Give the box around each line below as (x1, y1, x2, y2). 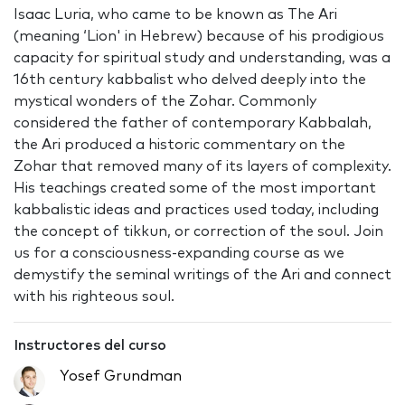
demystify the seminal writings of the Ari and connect (14, 268, 391, 283)
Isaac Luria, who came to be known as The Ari (14, 7, 337, 23)
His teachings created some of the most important (14, 181, 376, 196)
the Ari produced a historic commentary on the (14, 137, 345, 153)
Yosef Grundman (60, 369, 182, 384)
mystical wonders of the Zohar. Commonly (14, 94, 316, 109)
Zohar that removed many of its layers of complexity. (14, 159, 391, 174)
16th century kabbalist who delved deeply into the (14, 72, 366, 88)
